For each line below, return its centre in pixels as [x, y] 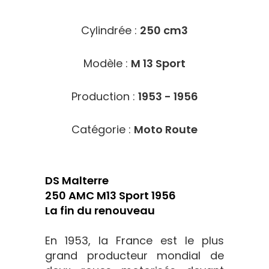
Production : [104, 96]
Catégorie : [103, 129]
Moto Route [166, 129]
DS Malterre [77, 180]
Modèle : [107, 63]
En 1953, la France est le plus [134, 240]
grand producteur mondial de [134, 255]
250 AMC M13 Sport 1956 [110, 195]
